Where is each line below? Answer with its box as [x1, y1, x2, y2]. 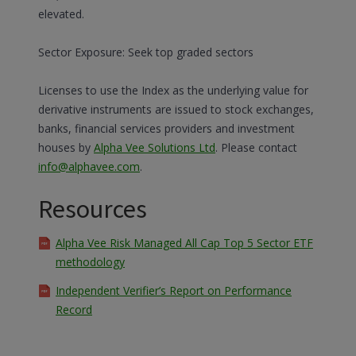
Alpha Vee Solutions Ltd [94, 140, 215, 155]
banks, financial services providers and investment [38, 121, 295, 136]
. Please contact [215, 140, 297, 155]
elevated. [38, 6, 84, 21]
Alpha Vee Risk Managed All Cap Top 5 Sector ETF [56, 235, 313, 250]
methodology [56, 254, 125, 269]
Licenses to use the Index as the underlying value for [38, 83, 308, 98]
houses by [38, 140, 94, 155]
